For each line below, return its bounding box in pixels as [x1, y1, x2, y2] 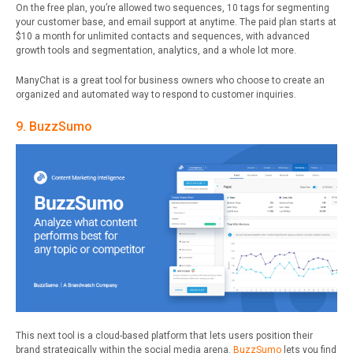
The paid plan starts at [240, 16, 336, 28]
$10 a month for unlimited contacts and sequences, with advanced [16, 30, 310, 42]
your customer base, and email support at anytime [16, 16, 235, 28]
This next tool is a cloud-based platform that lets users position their [16, 330, 313, 342]
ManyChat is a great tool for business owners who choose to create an [16, 74, 325, 86]
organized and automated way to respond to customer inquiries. [16, 88, 296, 100]
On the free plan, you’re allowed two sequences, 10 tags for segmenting [16, 2, 329, 13]
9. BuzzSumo [16, 118, 92, 134]
